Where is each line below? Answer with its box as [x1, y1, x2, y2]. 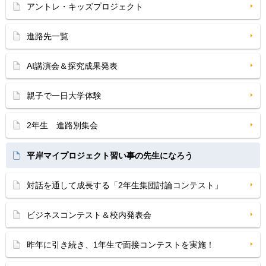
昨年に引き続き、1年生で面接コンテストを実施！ [27, 240, 214, 249]
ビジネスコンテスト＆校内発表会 [27, 210, 151, 220]
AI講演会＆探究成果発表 [27, 61, 118, 71]
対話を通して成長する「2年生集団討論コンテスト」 [27, 180, 223, 190]
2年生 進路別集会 [27, 121, 98, 130]
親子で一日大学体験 [27, 91, 102, 100]
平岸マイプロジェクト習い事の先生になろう [27, 151, 193, 160]
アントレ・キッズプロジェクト [27, 2, 143, 11]
